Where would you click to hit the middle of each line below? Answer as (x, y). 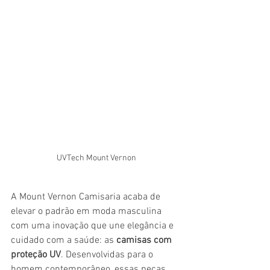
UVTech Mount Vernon (96, 158)
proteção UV (36, 255)
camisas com (145, 240)
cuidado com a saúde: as (64, 240)
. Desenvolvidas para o (108, 255)
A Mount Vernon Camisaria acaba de (87, 197)
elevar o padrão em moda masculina (87, 211)
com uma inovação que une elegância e (93, 226)
